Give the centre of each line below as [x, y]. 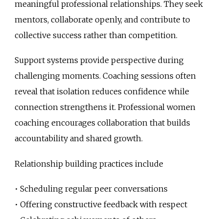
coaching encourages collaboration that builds [102, 123]
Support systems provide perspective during [99, 60]
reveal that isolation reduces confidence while [102, 92]
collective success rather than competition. [96, 35]
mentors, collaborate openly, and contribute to [102, 20]
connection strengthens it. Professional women [105, 107]
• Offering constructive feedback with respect [101, 204]
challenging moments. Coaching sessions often [105, 76]
